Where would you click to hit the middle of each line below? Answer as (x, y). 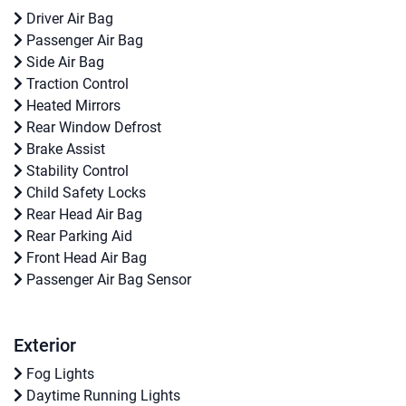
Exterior (45, 346)
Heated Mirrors (72, 106)
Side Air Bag (63, 63)
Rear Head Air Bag (82, 215)
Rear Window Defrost (92, 128)
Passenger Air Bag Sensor (107, 280)
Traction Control (76, 84)
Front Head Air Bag (85, 258)
